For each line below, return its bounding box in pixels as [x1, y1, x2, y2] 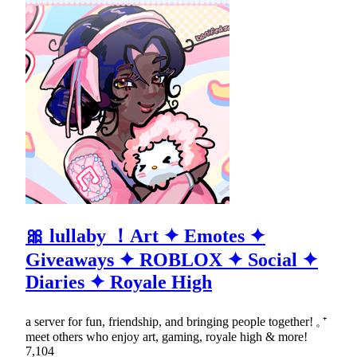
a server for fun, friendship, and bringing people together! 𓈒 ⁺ [25, 314, 327, 328]
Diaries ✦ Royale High [25, 271, 212, 292]
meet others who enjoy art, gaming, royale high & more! [25, 329, 308, 343]
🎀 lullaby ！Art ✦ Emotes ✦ [25, 225, 265, 246]
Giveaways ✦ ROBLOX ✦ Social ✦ [25, 249, 318, 270]
